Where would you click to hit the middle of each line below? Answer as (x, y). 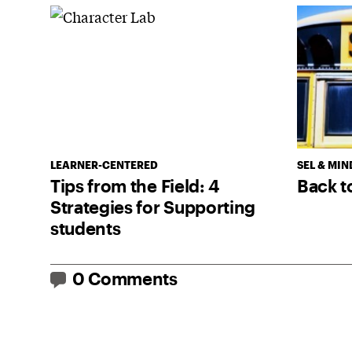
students (86, 228)
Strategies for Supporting (153, 207)
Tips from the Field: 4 (135, 186)
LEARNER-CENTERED (104, 165)
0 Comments (125, 279)
